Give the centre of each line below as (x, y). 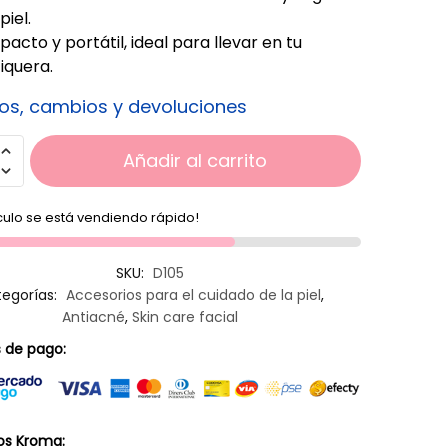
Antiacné (94, 316)
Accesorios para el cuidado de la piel (194, 294)
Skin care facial (185, 316)
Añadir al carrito (195, 160)
